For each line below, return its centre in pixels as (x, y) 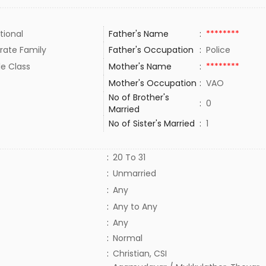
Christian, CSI (140, 254)
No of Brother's (139, 97)
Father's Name (138, 34)
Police (220, 50)
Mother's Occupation (153, 83)
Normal (127, 238)
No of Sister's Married (151, 123)
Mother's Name (141, 66)
